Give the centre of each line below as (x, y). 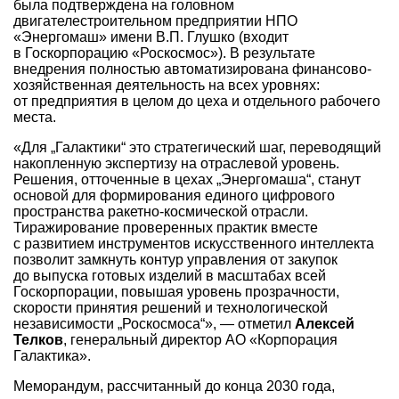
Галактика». (52, 355)
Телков (38, 339)
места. (35, 118)
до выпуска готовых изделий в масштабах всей (170, 275)
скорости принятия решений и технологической (171, 307)
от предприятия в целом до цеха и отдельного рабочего (197, 102)
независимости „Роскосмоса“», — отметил (154, 323)
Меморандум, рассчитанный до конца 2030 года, (174, 386)
